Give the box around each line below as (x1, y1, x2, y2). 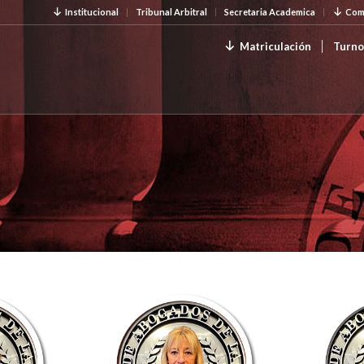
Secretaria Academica (223, 6, 315, 17)
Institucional (64, 6, 119, 17)
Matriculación (240, 40, 312, 53)
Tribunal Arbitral (135, 6, 207, 17)
